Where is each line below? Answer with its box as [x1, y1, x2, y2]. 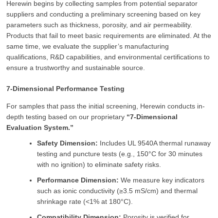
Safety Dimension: [37, 139, 98, 147]
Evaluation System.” [6, 123, 74, 131]
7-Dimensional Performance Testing [6, 84, 125, 92]
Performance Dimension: [37, 176, 119, 184]
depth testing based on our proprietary [6, 112, 127, 121]
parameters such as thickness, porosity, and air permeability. [6, 20, 193, 29]
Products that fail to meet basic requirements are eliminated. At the [6, 31, 212, 39]
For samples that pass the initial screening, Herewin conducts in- [6, 102, 205, 110]
